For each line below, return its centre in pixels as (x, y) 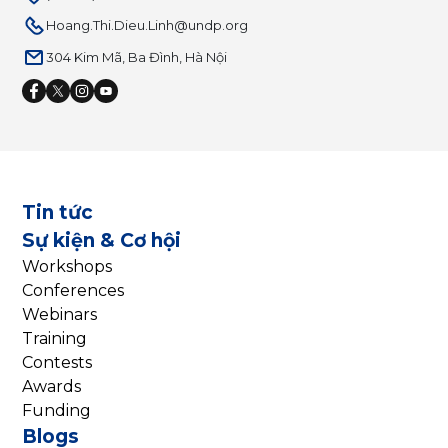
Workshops (67, 266)
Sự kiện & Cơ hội (102, 240)
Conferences (73, 290)
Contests (57, 362)
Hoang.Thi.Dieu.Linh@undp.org (147, 25)
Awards (52, 386)
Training (55, 338)
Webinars (60, 314)
